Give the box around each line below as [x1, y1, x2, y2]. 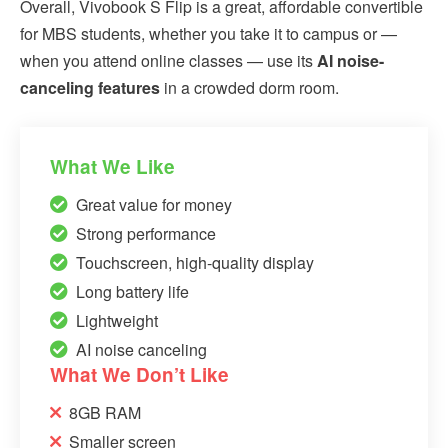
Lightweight [76, 308, 158, 332]
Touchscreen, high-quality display [76, 250, 314, 274]
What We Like [50, 152, 175, 180]
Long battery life [76, 279, 189, 303]
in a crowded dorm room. [164, 75, 339, 99]
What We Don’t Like [50, 360, 229, 388]
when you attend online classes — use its [20, 48, 317, 72]
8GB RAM [69, 400, 141, 424]
